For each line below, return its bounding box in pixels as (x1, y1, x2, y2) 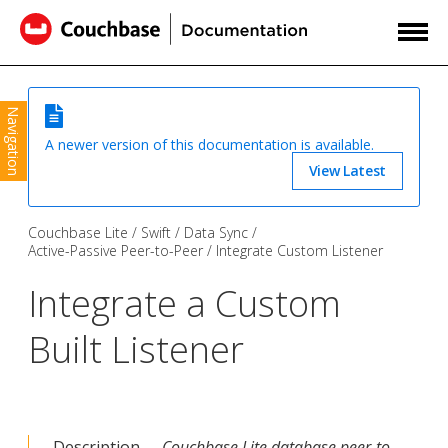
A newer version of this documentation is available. (45, 135, 374, 155)
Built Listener (28, 324, 244, 374)
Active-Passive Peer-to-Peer (28, 240, 203, 260)
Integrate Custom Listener (216, 240, 383, 260)
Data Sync (184, 222, 248, 242)
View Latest (308, 160, 386, 180)
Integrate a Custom (28, 278, 341, 328)
